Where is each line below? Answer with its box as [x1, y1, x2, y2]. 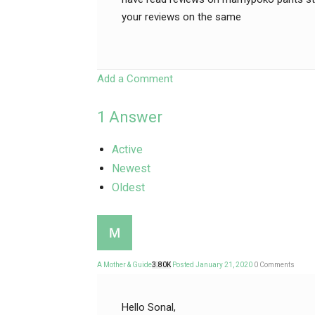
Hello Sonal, [122, 301, 176, 314]
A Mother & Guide [97, 261, 152, 269]
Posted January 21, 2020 [172, 261, 254, 269]
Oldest [112, 181, 145, 194]
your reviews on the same [122, 11, 241, 23]
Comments [258, 261, 295, 269]
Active [112, 143, 143, 156]
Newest [112, 162, 150, 175]
